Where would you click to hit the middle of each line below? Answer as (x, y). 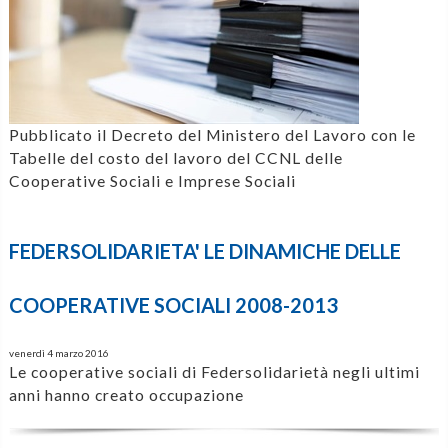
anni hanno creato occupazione (126, 394)
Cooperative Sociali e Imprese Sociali (152, 180)
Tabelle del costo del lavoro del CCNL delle (175, 157)
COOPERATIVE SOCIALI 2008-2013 (173, 305)
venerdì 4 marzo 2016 (58, 352)
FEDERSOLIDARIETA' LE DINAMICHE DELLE (204, 251)
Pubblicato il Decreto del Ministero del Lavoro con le (212, 134)
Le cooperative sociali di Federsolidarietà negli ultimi (214, 371)
